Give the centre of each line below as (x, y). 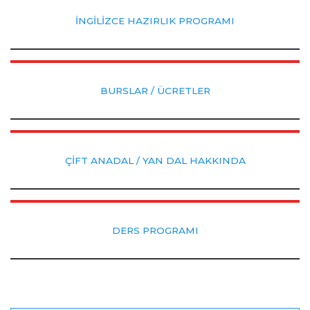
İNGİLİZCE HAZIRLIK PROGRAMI (155, 21)
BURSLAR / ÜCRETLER (155, 91)
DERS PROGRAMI (155, 230)
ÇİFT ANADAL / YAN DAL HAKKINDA (155, 161)
